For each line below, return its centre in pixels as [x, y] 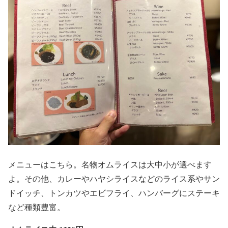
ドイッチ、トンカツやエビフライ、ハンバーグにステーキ [114, 193]
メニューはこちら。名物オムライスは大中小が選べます [110, 164]
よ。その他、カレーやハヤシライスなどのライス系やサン [114, 179]
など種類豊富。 [37, 207]
